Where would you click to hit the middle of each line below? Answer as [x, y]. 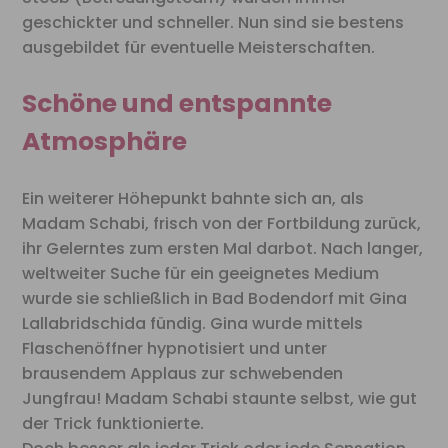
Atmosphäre [105, 142]
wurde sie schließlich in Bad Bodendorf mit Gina [215, 299]
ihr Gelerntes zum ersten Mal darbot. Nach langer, [223, 249]
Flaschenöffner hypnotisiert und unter [175, 349]
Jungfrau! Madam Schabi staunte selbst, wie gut [220, 399]
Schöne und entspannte [177, 104]
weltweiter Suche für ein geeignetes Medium [201, 274]
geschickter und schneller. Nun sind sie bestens [213, 23]
